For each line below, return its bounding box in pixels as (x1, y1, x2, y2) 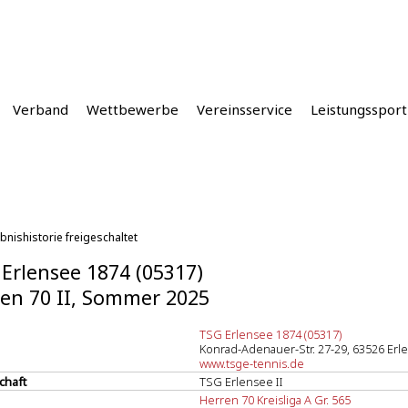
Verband (13, 100, 68, 118)
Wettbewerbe (87, 100, 178, 118)
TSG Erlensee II (199, 373, 283, 390)
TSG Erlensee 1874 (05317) (199, 326, 342, 342)
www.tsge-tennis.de (199, 355, 304, 372)
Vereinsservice (197, 100, 292, 118)
